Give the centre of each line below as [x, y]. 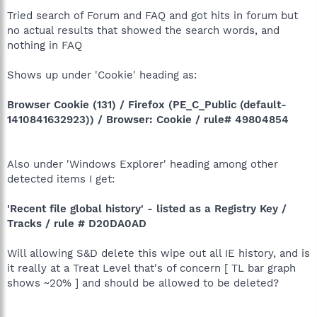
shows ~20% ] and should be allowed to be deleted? [143, 283]
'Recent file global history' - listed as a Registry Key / [147, 208]
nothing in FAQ [45, 45]
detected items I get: [61, 179]
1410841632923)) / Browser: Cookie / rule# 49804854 [148, 119]
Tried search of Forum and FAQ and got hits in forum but [152, 15]
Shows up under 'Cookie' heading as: [102, 75]
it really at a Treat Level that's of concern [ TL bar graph [151, 268]
